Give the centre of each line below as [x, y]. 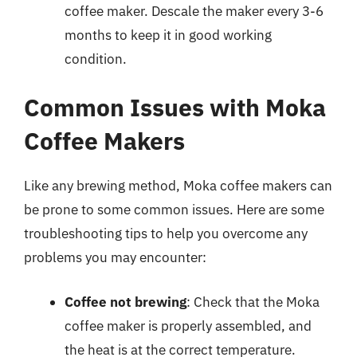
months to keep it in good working [168, 35]
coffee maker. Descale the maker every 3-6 [194, 11]
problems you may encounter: [115, 257]
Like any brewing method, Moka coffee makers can [178, 186]
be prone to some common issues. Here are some [174, 210]
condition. [96, 59]
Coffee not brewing [126, 302]
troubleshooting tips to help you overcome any [166, 233]
